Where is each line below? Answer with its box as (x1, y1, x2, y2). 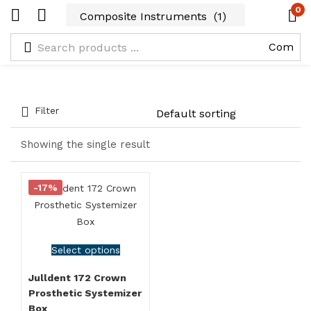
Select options (51, 244, 120, 255)
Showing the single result (21, 138, 150, 151)
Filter (35, 105, 59, 116)
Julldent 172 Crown (28, 272, 126, 283)
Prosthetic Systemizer (28, 287, 142, 299)
